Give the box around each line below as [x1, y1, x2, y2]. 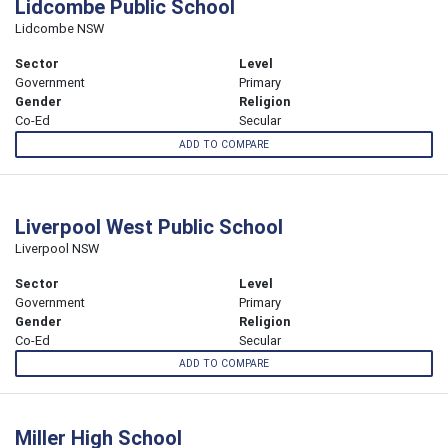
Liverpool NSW [15, 239, 99, 257]
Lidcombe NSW [15, 20, 104, 38]
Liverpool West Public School [15, 213, 283, 239]
